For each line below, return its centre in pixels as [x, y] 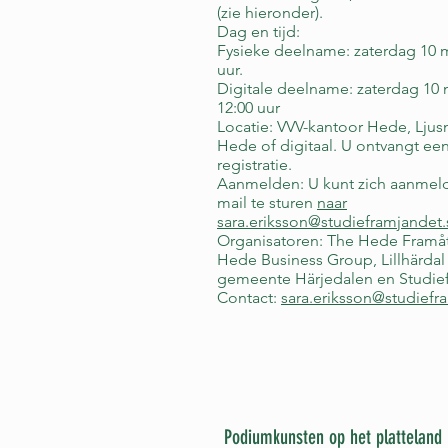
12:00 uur [248, 107]
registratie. [254, 164]
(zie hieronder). [270, 12]
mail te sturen [267, 202]
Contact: [249, 297]
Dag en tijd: [258, 31]
